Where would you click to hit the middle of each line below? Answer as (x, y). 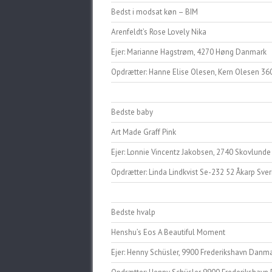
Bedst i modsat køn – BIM (155, 12)
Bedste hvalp (133, 212)
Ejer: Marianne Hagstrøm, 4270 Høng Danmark (189, 52)
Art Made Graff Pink (144, 132)
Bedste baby (132, 112)
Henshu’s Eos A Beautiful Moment (168, 232)
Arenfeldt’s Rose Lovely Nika (159, 32)
